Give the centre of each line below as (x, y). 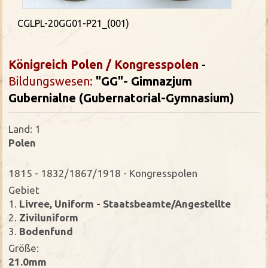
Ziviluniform (48, 217)
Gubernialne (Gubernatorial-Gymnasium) (121, 98)
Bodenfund (45, 231)
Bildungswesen (49, 81)
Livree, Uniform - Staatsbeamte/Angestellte (124, 203)
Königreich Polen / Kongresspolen (104, 64)
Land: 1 (25, 129)
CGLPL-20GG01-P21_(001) (74, 23)
